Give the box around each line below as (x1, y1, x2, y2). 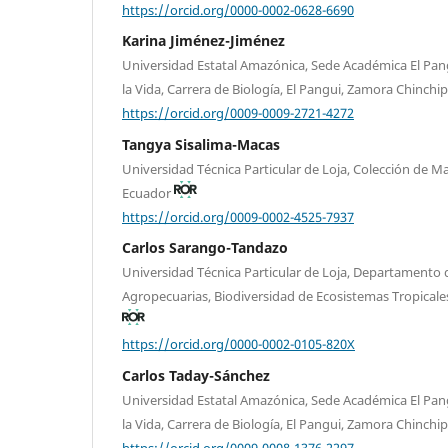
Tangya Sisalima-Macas (122, 134, 280, 154)
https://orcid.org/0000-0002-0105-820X (122, 334, 355, 353)
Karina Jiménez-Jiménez (122, 31, 285, 51)
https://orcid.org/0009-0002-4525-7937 (122, 207, 354, 226)
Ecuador (122, 183, 174, 202)
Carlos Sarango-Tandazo (122, 238, 288, 258)
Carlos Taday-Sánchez (122, 365, 270, 385)
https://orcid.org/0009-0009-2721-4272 (122, 103, 354, 122)
